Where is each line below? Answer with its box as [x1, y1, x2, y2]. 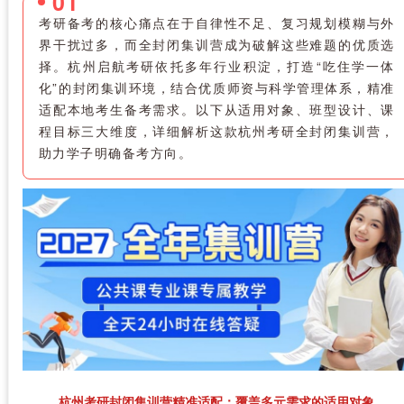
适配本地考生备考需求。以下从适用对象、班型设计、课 [38, 99, 395, 118]
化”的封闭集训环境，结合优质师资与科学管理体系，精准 [38, 78, 395, 96]
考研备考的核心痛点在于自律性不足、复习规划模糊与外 [38, 13, 395, 32]
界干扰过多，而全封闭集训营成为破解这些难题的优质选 [38, 34, 395, 53]
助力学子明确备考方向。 [38, 142, 193, 161]
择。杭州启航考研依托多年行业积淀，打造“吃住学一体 [38, 56, 395, 75]
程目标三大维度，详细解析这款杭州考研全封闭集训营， [38, 121, 395, 140]
